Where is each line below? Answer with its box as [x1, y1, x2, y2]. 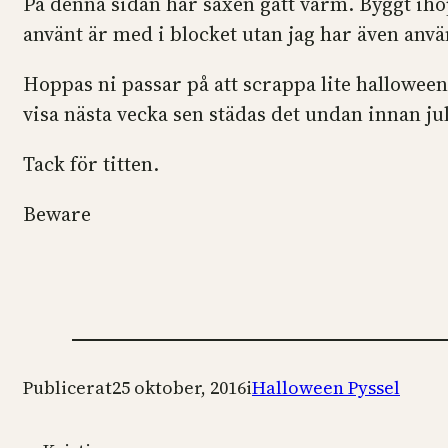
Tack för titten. [23, 150, 159, 179]
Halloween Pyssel [252, 375, 400, 401]
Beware [23, 200, 91, 229]
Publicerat [23, 375, 112, 401]
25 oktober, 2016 [112, 375, 246, 401]
